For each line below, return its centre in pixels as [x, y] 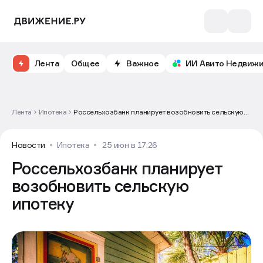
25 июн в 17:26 [130, 145]
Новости [28, 145]
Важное [143, 63]
